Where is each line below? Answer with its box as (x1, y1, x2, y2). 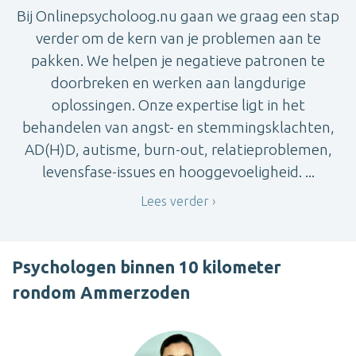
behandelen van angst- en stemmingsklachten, (21, 118, 335, 137)
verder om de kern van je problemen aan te (35, 29, 321, 48)
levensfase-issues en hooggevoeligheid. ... (41, 163, 315, 181)
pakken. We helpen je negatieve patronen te (31, 52, 325, 70)
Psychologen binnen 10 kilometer (12, 257, 281, 277)
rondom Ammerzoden (12, 282, 190, 302)
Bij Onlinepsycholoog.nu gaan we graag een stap (17, 7, 339, 25)
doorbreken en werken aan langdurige (50, 74, 306, 92)
